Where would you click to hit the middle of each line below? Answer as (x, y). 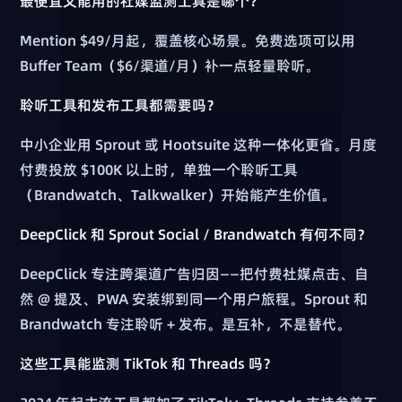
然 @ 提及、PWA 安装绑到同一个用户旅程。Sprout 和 (194, 299)
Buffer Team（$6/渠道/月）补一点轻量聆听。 (170, 66)
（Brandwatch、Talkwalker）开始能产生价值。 (178, 195)
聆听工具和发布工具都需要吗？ (121, 105)
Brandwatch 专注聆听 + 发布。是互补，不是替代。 (186, 324)
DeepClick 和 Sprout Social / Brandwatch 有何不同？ (196, 235)
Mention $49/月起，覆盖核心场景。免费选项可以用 (188, 41)
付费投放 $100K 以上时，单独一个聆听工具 (159, 170)
